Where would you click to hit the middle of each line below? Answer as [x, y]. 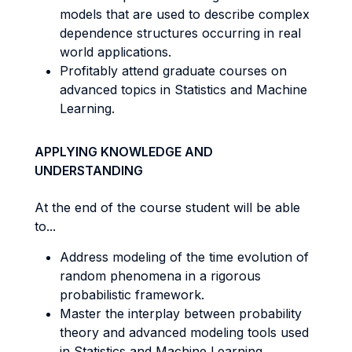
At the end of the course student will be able [167, 207]
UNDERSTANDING [89, 170]
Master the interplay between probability [181, 313]
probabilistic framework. [132, 295]
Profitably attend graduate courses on [173, 71]
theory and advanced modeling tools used [184, 332]
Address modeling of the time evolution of [184, 257]
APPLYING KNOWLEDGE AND [124, 152]
